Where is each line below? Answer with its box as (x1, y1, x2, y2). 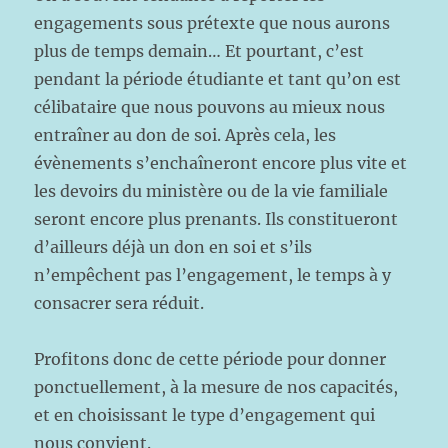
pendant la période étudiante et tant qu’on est (34, 69, 402, 89)
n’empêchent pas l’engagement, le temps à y (34, 265, 392, 285)
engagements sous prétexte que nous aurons (34, 13, 391, 33)
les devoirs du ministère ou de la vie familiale (34, 181, 389, 201)
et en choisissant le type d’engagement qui (34, 405, 376, 425)
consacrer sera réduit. (34, 293, 205, 313)
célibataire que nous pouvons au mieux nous (34, 97, 386, 117)
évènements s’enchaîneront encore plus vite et (34, 153, 408, 173)
